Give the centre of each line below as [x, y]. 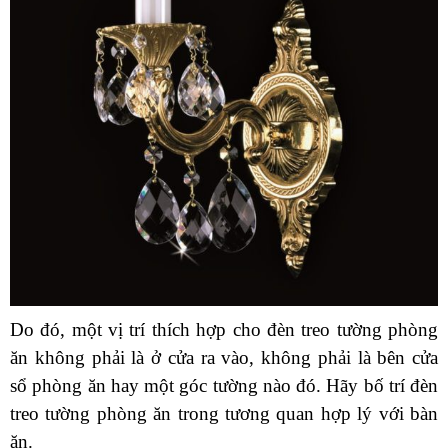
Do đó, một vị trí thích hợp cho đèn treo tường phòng [224, 329]
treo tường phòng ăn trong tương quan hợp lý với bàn [224, 413]
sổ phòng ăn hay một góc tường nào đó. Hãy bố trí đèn [224, 385]
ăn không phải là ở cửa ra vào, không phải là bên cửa [224, 357]
